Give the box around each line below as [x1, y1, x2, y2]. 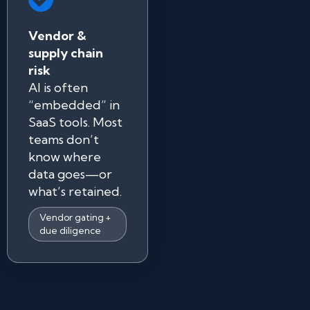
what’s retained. [28, 183, 122, 199]
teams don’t [28, 131, 99, 147]
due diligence [39, 225, 101, 236]
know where [28, 149, 101, 165]
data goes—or [28, 166, 112, 182]
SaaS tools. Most [28, 114, 122, 130]
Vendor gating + [39, 212, 111, 223]
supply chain [28, 45, 103, 61]
